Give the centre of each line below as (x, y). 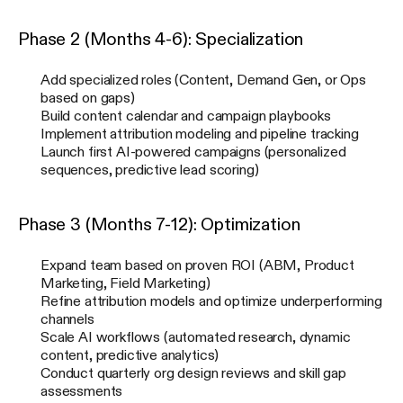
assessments (82, 390)
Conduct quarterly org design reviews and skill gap (193, 372)
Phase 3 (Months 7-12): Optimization (159, 224)
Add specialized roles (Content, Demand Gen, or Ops (203, 79)
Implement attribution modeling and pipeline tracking (200, 133)
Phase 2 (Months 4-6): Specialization (161, 38)
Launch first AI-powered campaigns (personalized (193, 151)
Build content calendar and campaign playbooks (186, 115)
